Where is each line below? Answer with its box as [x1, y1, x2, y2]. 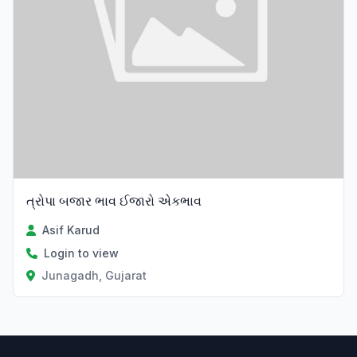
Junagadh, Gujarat [41, 269, 147, 283]
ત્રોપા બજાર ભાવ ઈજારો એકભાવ [26, 193, 202, 210]
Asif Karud [42, 223, 100, 237]
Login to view [44, 246, 119, 261]
